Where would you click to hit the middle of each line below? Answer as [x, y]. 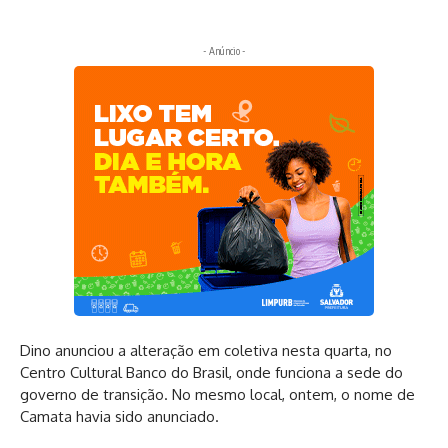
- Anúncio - [224, 50]
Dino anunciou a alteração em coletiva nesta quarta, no [206, 351]
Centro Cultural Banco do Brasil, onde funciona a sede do [211, 373]
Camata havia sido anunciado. [119, 417]
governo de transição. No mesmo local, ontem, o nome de [217, 395]
